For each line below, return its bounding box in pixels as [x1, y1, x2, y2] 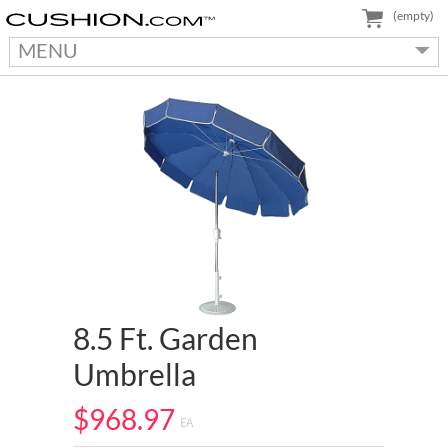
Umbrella [72, 356, 196, 393]
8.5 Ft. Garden [72, 320, 258, 357]
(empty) [393, 8, 434, 23]
